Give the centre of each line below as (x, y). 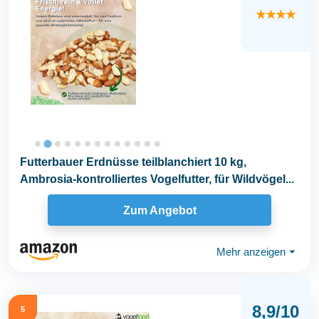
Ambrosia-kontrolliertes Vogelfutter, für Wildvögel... (157, 179)
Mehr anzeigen (251, 251)
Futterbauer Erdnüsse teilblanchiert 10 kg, (133, 162)
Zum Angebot (159, 210)
